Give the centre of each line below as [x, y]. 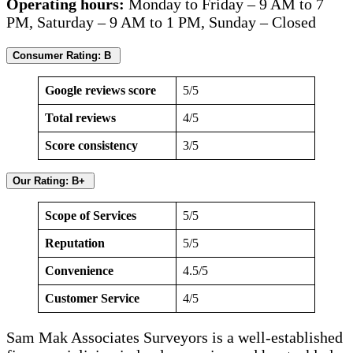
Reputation [76, 243]
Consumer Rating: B [63, 56]
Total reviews [82, 118]
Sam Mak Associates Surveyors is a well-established [175, 338]
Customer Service [94, 299]
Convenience [79, 271]
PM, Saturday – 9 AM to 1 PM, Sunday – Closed [163, 22]
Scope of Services [92, 216]
